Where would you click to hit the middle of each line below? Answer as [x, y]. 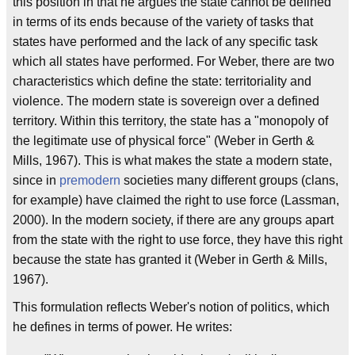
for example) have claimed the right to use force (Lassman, [176, 200]
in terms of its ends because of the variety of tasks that [163, 21]
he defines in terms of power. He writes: [122, 326]
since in [36, 180]
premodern [90, 180]
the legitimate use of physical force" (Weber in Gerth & [164, 140]
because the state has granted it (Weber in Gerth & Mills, [170, 259]
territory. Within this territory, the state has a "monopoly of [170, 120]
